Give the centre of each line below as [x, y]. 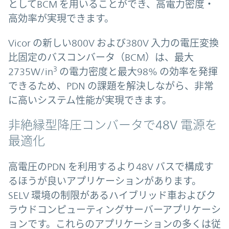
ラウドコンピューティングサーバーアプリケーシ [114, 210]
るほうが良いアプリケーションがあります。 [105, 181]
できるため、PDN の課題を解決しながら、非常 [111, 86]
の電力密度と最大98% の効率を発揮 [138, 72]
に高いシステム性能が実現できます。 [90, 100]
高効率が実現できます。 [61, 19]
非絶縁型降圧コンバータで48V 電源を [113, 125]
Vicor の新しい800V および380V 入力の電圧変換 [113, 43]
